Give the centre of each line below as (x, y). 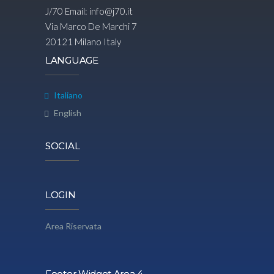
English (68, 113)
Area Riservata (73, 226)
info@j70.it (111, 11)
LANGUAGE (72, 60)
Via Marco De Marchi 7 (91, 26)
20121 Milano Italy (83, 42)
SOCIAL (63, 146)
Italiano (68, 95)
